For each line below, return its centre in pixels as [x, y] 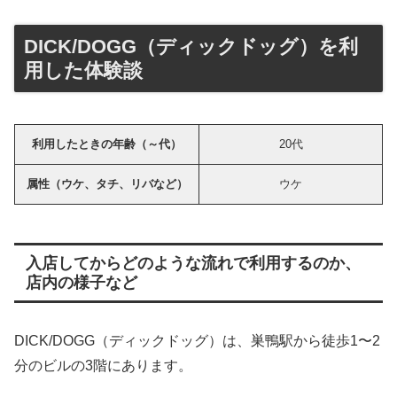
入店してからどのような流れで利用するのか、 [193, 263]
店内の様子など [81, 282]
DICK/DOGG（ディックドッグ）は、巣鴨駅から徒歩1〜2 [197, 340]
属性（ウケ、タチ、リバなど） [107, 183]
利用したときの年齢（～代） [107, 144]
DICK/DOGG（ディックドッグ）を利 [191, 46]
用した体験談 [83, 70]
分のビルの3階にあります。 [103, 365]
